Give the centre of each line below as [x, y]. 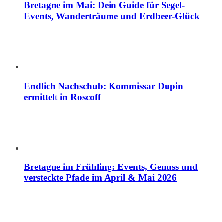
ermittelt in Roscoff [62, 97]
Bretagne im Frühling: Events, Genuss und [111, 167]
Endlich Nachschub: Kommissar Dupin [104, 86]
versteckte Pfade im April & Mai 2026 [100, 178]
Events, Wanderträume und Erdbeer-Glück [112, 16]
